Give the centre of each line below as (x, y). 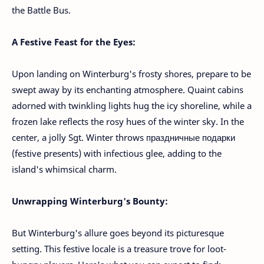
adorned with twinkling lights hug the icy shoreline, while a (132, 105)
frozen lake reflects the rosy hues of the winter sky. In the (128, 121)
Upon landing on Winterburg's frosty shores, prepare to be (131, 74)
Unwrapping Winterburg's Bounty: (90, 201)
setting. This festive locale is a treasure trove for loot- (119, 249)
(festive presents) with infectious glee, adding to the (117, 153)
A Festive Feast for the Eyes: (74, 42)
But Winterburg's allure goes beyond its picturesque (118, 233)
